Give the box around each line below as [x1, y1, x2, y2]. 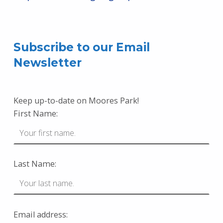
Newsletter [13, 55, 82, 70]
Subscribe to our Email [13, 40, 150, 54]
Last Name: [13, 158, 56, 170]
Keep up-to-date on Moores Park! [13, 95, 139, 106]
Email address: [13, 209, 68, 220]
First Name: [13, 108, 58, 119]
